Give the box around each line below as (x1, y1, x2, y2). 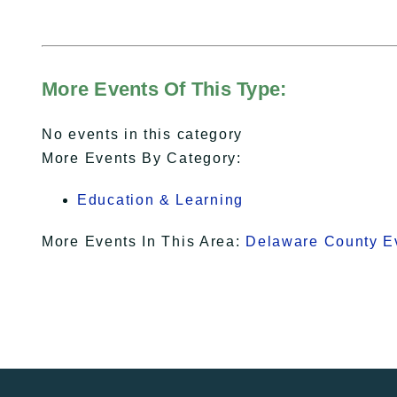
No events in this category (42, 127, 244, 143)
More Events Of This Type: (42, 78, 287, 101)
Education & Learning (77, 192, 244, 208)
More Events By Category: (42, 151, 242, 167)
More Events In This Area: (42, 234, 246, 250)
